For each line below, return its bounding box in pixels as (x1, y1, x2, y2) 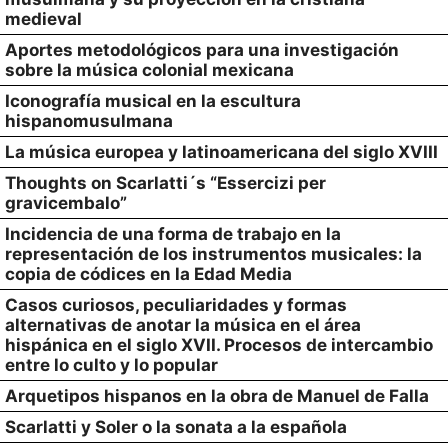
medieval (5, 9, 82, 29)
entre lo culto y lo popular (5, 355, 218, 375)
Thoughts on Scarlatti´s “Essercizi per (5, 173, 326, 193)
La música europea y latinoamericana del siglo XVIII (5, 142, 438, 162)
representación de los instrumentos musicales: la (5, 244, 422, 264)
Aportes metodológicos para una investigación (5, 40, 399, 60)
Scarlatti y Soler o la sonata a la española (5, 417, 347, 437)
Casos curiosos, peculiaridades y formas (5, 295, 347, 315)
